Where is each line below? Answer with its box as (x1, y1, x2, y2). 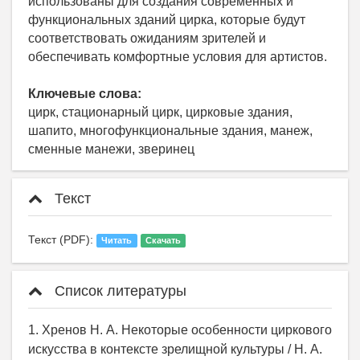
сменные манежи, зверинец (28, 142, 194, 157)
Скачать (145, 235, 181, 246)
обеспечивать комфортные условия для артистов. (28, 50, 327, 64)
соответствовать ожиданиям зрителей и (28, 31, 266, 46)
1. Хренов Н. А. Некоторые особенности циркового (28, 323, 332, 337)
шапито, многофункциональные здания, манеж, (28, 124, 313, 138)
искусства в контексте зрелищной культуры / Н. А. (28, 342, 322, 357)
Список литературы (51, 283, 186, 300)
